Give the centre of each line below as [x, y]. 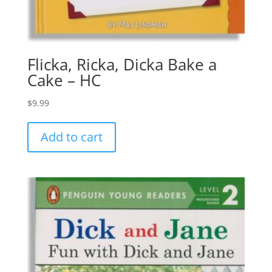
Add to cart [71, 137]
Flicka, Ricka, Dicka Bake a [122, 64]
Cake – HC [64, 80]
